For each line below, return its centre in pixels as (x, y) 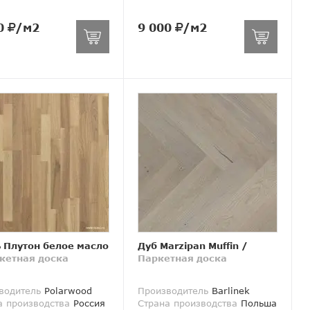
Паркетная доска (183, 258)
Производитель (173, 291)
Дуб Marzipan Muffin (189, 246)
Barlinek (229, 291)
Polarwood (66, 291)
